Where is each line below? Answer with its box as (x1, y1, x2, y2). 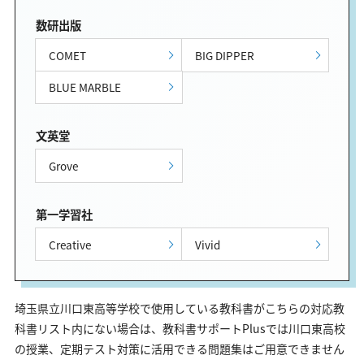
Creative (48, 236, 91, 253)
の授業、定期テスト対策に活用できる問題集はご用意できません (15, 340, 344, 357)
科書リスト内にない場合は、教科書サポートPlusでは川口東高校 (15, 319, 345, 336)
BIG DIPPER (195, 46, 255, 63)
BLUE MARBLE (48, 79, 121, 96)
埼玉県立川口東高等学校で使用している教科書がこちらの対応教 (15, 299, 344, 316)
